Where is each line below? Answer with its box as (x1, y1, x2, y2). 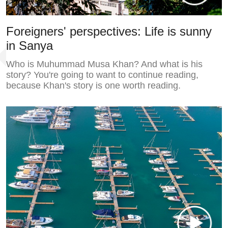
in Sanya (6, 38, 53, 52)
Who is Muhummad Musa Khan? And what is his (6, 59, 203, 69)
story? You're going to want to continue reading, (6, 69, 198, 80)
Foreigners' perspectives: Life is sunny (6, 24, 212, 38)
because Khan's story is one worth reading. (6, 80, 181, 91)
